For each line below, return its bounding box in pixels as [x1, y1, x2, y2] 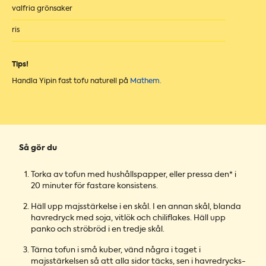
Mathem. [130, 78, 161, 85]
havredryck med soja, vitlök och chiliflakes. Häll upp [31, 214, 226, 223]
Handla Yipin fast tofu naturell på [12, 78, 130, 85]
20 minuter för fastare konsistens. [31, 182, 158, 191]
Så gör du [19, 144, 57, 153]
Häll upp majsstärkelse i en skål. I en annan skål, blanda [31, 203, 241, 211]
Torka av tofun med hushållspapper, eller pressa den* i [31, 171, 236, 179]
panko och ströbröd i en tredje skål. [31, 226, 164, 234]
